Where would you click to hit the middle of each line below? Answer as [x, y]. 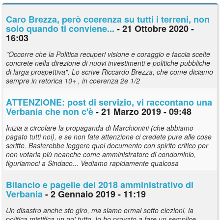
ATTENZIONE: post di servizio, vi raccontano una [109, 102]
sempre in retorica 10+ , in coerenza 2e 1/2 [73, 80]
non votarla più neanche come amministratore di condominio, [101, 154]
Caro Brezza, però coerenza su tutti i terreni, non [108, 19]
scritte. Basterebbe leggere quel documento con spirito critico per [107, 145]
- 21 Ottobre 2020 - [154, 28]
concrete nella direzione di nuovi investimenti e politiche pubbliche [108, 63]
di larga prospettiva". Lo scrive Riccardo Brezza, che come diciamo [110, 71]
